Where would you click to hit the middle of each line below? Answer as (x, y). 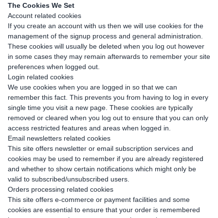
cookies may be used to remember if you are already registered (106, 159)
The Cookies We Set (41, 5)
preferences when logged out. (54, 67)
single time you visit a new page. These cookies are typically (100, 108)
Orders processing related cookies (61, 189)
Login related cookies (41, 77)
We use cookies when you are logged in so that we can (92, 87)
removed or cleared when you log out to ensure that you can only (108, 118)
